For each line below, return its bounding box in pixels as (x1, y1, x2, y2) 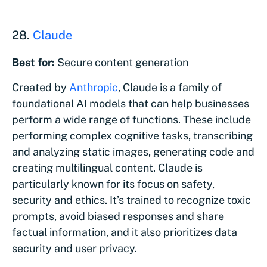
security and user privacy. (12, 241, 137, 254)
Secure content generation (57, 55, 188, 69)
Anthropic (69, 80, 118, 94)
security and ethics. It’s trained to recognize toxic (12, 193, 251, 206)
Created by (12, 80, 69, 94)
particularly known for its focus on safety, (12, 177, 215, 190)
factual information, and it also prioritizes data (12, 225, 237, 238)
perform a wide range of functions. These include (12, 113, 251, 126)
